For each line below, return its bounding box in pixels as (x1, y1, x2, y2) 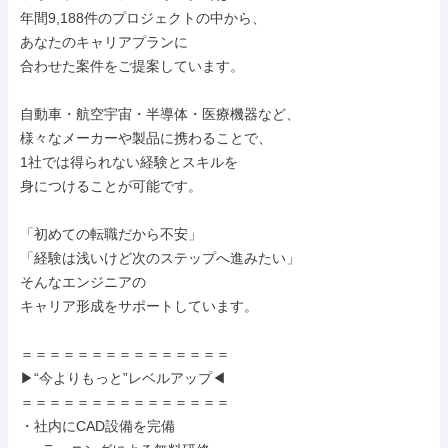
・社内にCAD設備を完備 (20, 418, 175, 434)
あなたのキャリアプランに (20, 34, 188, 50)
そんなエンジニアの (20, 274, 146, 290)
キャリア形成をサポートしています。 (20, 298, 258, 314)
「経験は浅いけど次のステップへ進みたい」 (20, 250, 300, 266)
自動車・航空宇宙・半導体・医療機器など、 (20, 106, 300, 122)
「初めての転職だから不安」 (20, 226, 202, 242)
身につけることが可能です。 (20, 178, 202, 194)
